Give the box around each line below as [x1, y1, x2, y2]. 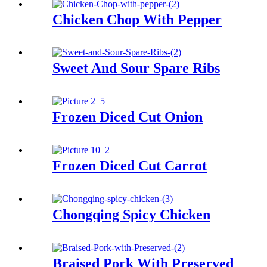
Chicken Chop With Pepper [52, 11, 222, 27]
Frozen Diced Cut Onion [52, 109, 203, 125]
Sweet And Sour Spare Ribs [52, 60, 220, 76]
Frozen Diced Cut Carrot [52, 158, 207, 174]
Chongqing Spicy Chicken [52, 207, 210, 223]
